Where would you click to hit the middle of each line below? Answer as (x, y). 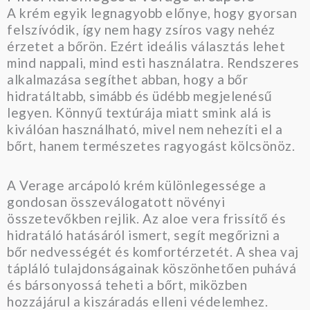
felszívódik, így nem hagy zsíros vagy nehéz (141, 29)
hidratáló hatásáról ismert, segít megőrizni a (144, 235)
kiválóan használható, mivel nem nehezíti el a (145, 129)
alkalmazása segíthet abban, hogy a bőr (127, 79)
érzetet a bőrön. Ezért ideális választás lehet (146, 46)
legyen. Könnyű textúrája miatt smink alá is (139, 112)
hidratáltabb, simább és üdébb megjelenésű (140, 95)
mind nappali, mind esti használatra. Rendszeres (153, 62)
